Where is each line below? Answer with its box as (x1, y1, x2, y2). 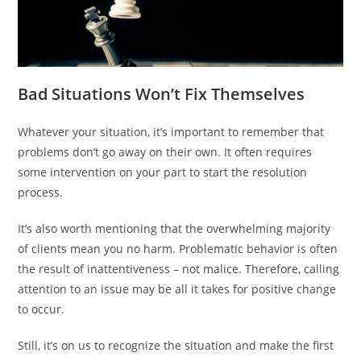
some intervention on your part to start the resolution (18, 164, 308, 180)
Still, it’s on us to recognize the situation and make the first (18, 337, 334, 353)
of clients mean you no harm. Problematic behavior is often (18, 240, 338, 256)
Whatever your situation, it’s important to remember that (18, 123, 325, 139)
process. (18, 184, 64, 200)
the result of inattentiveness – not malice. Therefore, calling (18, 260, 340, 276)
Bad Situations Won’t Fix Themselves (18, 82, 305, 105)
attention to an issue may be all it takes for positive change (18, 280, 337, 297)
